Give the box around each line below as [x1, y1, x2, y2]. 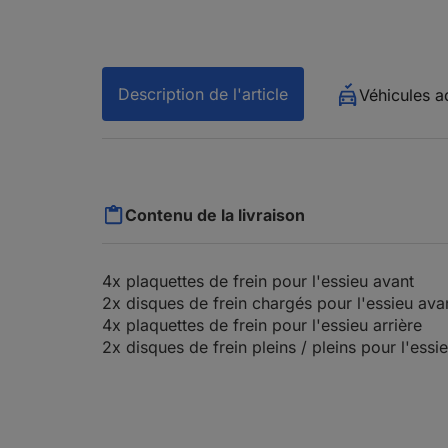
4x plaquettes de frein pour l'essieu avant [102, 271, 414, 291]
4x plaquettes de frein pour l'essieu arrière [102, 315, 422, 335]
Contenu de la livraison [125, 205, 305, 225]
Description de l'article [118, 84, 288, 104]
